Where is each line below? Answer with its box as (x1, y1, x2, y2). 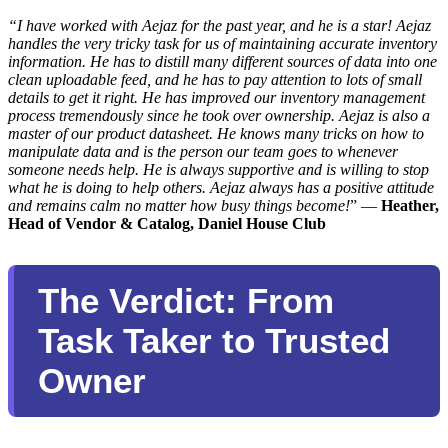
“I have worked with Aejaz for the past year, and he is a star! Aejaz (8, 17, 431, 35)
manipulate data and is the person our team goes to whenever (8, 143, 398, 161)
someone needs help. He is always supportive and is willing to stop (8, 161, 429, 179)
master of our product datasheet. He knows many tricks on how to (8, 125, 424, 143)
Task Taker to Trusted (38, 321, 390, 361)
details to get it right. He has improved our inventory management (8, 89, 425, 107)
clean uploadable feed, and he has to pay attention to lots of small (8, 71, 422, 89)
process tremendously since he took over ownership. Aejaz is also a (8, 107, 430, 125)
